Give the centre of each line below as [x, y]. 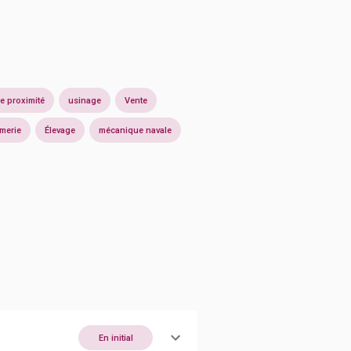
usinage [85, 100]
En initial [116, 338]
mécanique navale [135, 130]
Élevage [60, 130]
